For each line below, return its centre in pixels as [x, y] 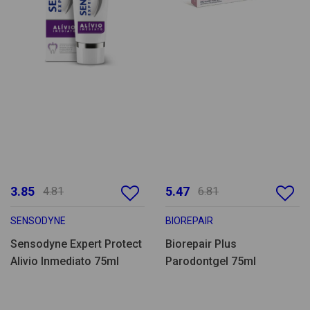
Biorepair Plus [201, 244]
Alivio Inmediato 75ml [65, 262]
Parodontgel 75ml [211, 262]
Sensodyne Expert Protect [76, 244]
